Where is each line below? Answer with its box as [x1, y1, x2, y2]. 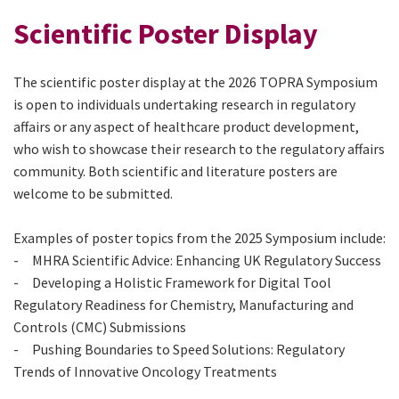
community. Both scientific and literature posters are [13, 161, 338, 180]
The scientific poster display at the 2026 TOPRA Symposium [13, 72, 378, 91]
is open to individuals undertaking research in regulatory [13, 94, 355, 113]
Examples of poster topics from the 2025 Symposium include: [13, 228, 386, 247]
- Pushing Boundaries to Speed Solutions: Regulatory [13, 339, 345, 358]
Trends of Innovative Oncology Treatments [13, 362, 277, 380]
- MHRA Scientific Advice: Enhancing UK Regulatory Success [13, 250, 381, 269]
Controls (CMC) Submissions [13, 317, 186, 336]
